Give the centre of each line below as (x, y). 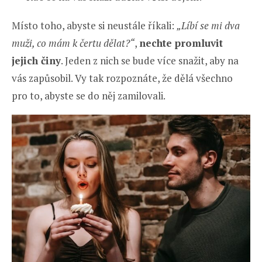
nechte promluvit (181, 43)
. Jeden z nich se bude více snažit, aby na (150, 60)
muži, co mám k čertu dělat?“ (73, 43)
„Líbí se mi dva (208, 25)
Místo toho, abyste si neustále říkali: (94, 25)
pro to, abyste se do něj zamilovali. (89, 95)
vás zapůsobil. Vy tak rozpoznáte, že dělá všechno (122, 78)
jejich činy (36, 60)
